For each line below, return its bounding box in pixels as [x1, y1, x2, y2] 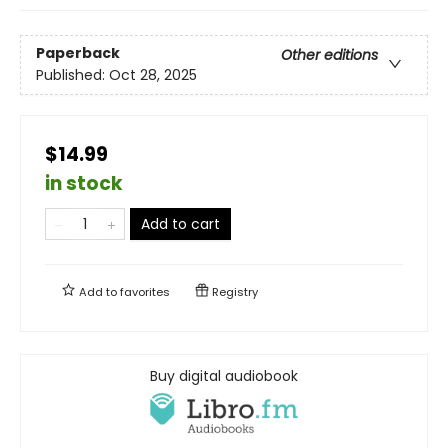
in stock [45, 169, 123, 197]
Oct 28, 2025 [109, 65, 197, 86]
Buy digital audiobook [150, 365, 298, 386]
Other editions [281, 45, 378, 66]
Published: [36, 65, 109, 86]
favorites [120, 283, 170, 300]
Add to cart [141, 213, 220, 234]
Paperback [36, 43, 120, 64]
